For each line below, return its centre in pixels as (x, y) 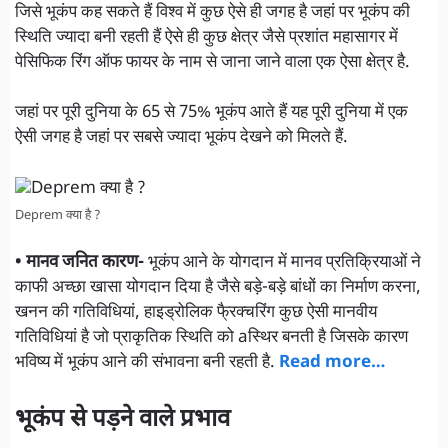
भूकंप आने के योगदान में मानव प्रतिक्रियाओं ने (282, 263)
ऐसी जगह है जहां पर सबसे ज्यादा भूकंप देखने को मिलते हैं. (181, 138)
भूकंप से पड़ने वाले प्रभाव (122, 419)
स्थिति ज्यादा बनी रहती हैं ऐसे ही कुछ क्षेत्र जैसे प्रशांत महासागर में (206, 37)
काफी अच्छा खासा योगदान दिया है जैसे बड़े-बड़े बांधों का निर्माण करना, (218, 288)
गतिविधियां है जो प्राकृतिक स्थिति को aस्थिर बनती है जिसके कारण (211, 338)
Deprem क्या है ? (58, 215)
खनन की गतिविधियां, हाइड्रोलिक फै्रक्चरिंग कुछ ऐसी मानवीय (196, 313)
